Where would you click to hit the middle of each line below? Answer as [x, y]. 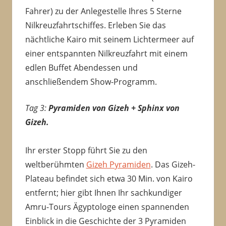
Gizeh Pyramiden [118, 165]
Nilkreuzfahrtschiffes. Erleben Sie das [95, 25]
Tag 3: [37, 108]
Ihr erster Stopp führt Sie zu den [86, 151]
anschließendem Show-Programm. [91, 82]
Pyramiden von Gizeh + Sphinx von [114, 108]
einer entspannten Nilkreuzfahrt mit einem [106, 54]
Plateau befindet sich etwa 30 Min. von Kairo [109, 179]
